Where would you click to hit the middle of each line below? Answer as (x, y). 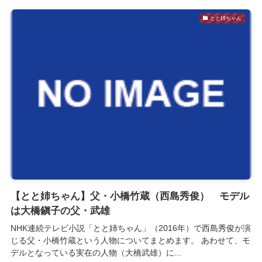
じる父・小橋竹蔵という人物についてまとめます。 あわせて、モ (130, 241)
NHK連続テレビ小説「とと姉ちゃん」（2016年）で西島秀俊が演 (130, 228)
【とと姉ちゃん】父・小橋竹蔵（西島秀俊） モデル (130, 196)
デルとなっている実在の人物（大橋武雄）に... (96, 253)
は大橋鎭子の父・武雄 (60, 211)
